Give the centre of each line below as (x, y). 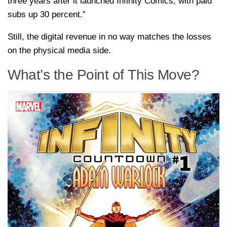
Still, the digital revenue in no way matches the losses (109, 37)
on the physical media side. (59, 51)
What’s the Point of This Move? (103, 75)
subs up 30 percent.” (47, 15)
